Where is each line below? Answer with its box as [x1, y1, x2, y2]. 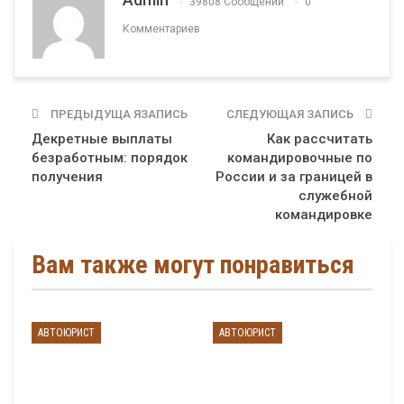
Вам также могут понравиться [32, 250, 354, 280]
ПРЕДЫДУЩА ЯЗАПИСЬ [48, 107, 188, 122]
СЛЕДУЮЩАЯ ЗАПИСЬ [226, 107, 356, 122]
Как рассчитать [267, 131, 372, 148]
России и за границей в [216, 169, 372, 186]
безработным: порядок [32, 150, 188, 167]
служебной [298, 188, 372, 205]
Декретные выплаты [32, 131, 172, 148]
